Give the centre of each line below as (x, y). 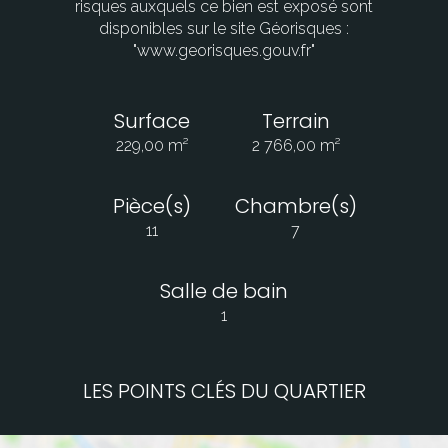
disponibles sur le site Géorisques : (224, 29)
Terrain (295, 121)
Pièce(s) (152, 206)
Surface (152, 121)
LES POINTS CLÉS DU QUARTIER (224, 391)
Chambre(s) (295, 206)
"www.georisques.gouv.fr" (224, 51)
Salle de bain (223, 291)
